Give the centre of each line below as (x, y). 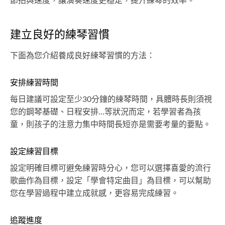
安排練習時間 (34, 83)
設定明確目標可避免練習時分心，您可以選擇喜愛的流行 (110, 168)
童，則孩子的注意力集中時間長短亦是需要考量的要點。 (110, 125)
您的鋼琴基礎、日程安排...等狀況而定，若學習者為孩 (105, 112)
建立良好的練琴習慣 (60, 35)
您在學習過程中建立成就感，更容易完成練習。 (94, 194)
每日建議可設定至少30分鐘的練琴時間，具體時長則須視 (111, 100)
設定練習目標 (34, 152)
